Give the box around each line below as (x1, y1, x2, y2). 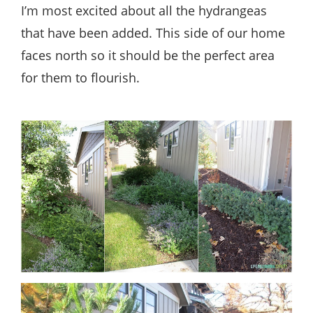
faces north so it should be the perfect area (21, 46, 275, 64)
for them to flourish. (21, 68, 140, 86)
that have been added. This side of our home (21, 24, 285, 41)
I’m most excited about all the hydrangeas (21, 1, 267, 19)
